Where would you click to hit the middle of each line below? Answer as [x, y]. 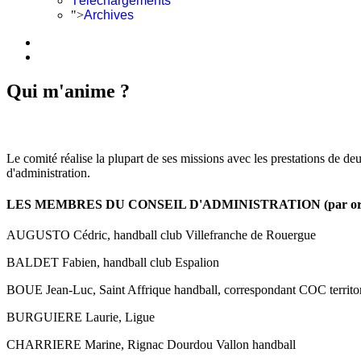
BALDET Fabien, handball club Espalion [113, 262]
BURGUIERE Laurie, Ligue [81, 317]
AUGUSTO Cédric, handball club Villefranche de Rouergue [161, 234]
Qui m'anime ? [68, 91]
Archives [109, 15]
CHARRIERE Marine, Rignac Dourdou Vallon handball [151, 344]
